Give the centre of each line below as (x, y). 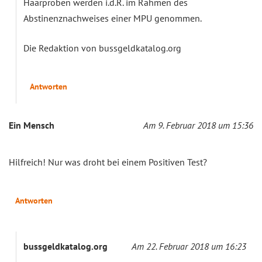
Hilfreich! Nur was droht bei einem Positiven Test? (108, 162)
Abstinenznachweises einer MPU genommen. (113, 18)
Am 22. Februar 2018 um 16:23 (189, 246)
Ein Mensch (32, 125)
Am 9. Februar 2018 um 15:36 (198, 125)
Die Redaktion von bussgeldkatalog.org (102, 48)
